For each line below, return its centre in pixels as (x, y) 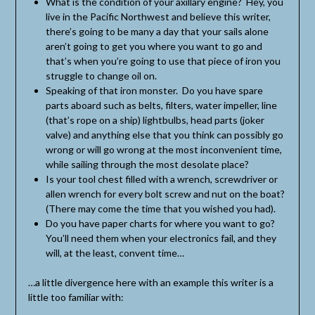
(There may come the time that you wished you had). (160, 208)
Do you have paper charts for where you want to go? (160, 223)
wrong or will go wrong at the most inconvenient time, (163, 149)
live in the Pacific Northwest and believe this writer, (158, 16)
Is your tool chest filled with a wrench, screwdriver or (161, 179)
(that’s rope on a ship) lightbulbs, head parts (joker (155, 120)
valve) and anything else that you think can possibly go (164, 134)
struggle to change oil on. (101, 75)
